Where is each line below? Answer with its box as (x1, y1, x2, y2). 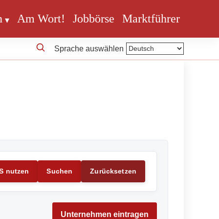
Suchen (46, 167, 73, 175)
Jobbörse (73, 12, 114, 25)
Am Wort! (17, 12, 65, 25)
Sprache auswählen (54, 44, 124, 53)
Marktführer (122, 12, 180, 25)
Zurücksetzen (90, 167, 136, 175)
